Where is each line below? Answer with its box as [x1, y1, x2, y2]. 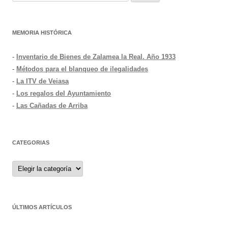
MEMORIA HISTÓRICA [12, 29, 72, 36]
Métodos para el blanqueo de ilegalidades [16, 65, 148, 73]
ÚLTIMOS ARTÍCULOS [12, 204, 72, 210]
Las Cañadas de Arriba [16, 101, 88, 109]
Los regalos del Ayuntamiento [16, 89, 111, 97]
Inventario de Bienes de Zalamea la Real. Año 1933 [16, 52, 176, 61]
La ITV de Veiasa [16, 77, 69, 85]
